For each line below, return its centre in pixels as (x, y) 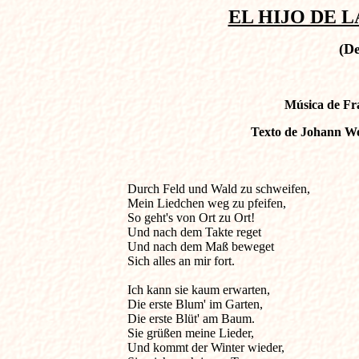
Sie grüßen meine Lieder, (190, 333)
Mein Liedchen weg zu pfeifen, (206, 203)
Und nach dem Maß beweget (200, 246)
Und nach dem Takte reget (194, 232)
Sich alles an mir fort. (181, 261)
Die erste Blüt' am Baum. (191, 319)
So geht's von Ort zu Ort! (191, 218)
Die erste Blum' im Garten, (195, 304)
